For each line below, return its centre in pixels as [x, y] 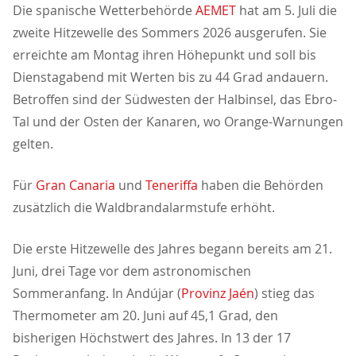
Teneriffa [172, 186]
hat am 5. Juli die [286, 11]
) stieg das [284, 294]
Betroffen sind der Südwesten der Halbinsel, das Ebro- [175, 100]
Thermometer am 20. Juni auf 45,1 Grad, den [145, 316]
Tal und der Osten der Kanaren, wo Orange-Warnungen [178, 122]
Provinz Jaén [218, 294]
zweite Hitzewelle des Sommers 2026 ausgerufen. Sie [170, 33]
